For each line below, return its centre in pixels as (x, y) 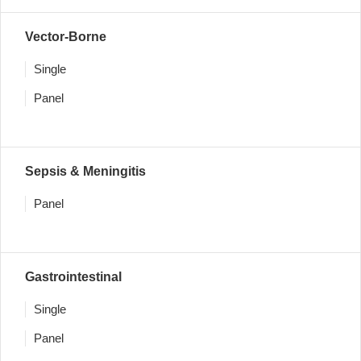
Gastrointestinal (73, 277)
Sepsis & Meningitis (85, 171)
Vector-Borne (66, 37)
